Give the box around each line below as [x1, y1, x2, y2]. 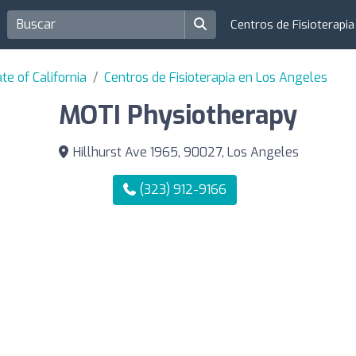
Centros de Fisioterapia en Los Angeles [104, 69, 327, 86]
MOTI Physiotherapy [59, 99, 297, 132]
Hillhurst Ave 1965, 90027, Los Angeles [70, 144, 299, 161]
